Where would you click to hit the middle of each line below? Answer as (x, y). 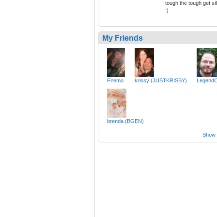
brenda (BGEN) (125, 121)
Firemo (115, 81)
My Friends (123, 38)
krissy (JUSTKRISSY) (161, 81)
